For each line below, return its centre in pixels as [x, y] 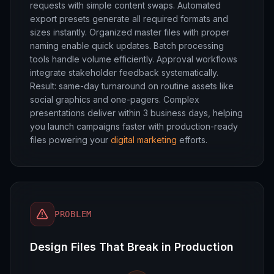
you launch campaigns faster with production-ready [134, 126]
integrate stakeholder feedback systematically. [124, 72]
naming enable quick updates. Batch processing [127, 46]
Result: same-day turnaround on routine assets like [132, 86]
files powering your [70, 140]
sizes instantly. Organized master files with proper [130, 32]
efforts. [192, 140]
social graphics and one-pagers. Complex [115, 99]
